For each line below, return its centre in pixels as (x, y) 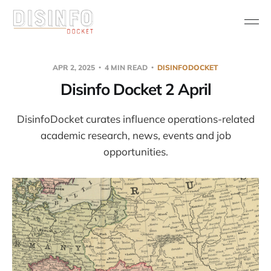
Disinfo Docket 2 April (135, 89)
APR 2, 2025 (75, 67)
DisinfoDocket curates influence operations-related (135, 119)
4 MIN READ (126, 67)
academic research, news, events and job (135, 135)
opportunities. (135, 151)
